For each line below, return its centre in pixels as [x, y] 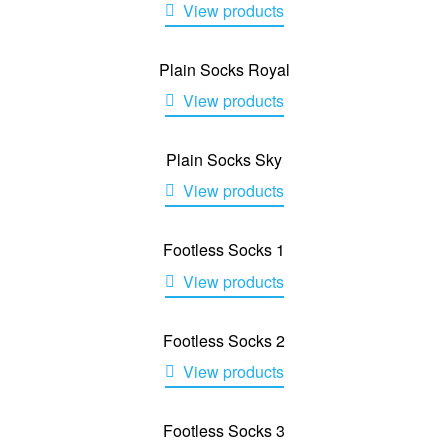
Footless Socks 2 [224, 340]
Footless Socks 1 [224, 250]
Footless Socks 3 [224, 430]
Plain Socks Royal [224, 69]
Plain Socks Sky [224, 160]
